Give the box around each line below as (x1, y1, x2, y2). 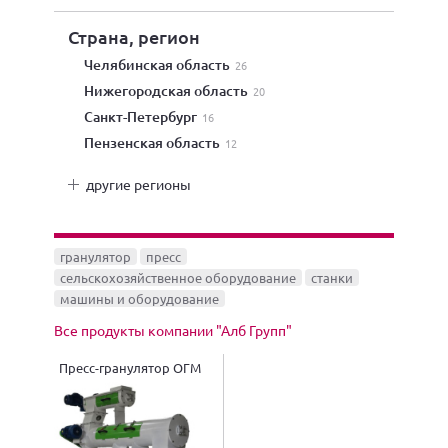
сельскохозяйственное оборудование (60, 269, 296, 286)
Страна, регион (68, 25, 200, 48)
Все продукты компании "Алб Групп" (54, 320, 292, 339)
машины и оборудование (60, 290, 219, 307)
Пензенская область (94, 133, 223, 152)
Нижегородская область (94, 81, 251, 100)
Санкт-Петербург (93, 107, 200, 126)
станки (311, 269, 353, 286)
